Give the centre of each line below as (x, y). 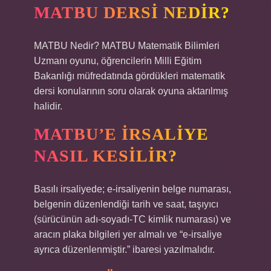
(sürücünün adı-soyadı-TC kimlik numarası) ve (132, 219)
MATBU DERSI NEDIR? (132, 12)
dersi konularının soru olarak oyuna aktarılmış (131, 91)
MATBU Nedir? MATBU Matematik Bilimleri (127, 46)
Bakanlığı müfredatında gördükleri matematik (129, 76)
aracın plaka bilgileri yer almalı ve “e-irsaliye (128, 234)
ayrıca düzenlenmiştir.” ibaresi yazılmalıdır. (124, 250)
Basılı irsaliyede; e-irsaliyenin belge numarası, (132, 189)
